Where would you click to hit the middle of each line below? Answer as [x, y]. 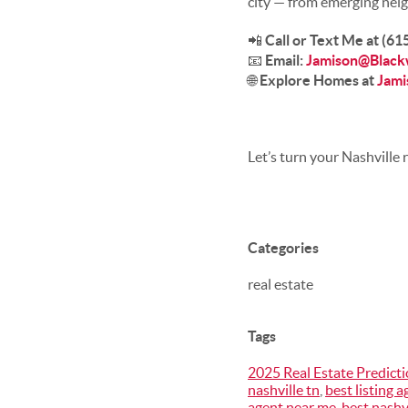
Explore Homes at [318, 80]
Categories [283, 248]
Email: [286, 60]
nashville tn [284, 390]
